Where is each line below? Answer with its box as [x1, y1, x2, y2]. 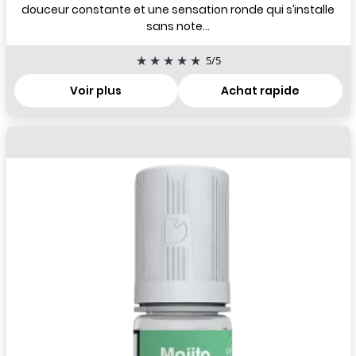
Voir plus [70, 82, 122, 99]
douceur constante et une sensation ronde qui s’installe [21, 2, 335, 17]
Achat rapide [220, 82, 300, 99]
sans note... [146, 18, 210, 34]
